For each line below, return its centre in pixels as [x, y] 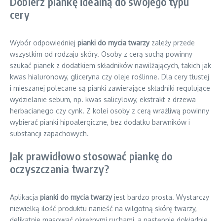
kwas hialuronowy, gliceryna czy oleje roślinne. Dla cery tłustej [110, 77]
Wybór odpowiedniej [44, 43]
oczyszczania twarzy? [59, 169]
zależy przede [172, 43]
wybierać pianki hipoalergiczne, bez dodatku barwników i [100, 122]
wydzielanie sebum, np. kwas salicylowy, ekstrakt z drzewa [103, 99]
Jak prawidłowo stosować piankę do [91, 156]
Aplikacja [25, 197]
